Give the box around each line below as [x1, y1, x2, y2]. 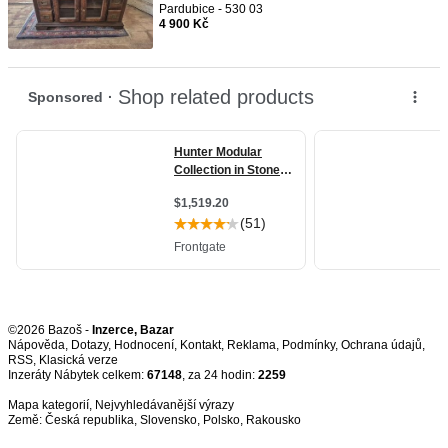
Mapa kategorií [8, 398, 89, 412]
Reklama [227, 338, 276, 352]
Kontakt [180, 338, 221, 352]
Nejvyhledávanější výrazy [95, 398, 234, 412]
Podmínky [282, 338, 335, 352]
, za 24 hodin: [182, 368, 258, 382]
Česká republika [45, 413, 134, 427]
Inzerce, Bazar [92, 323, 174, 337]
